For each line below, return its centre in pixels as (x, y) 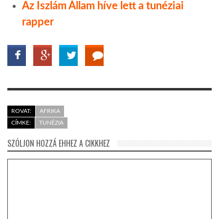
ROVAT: (21, 111)
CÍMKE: (21, 122)
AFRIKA (50, 111)
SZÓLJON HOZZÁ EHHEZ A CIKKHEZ (59, 143)
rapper (38, 22)
